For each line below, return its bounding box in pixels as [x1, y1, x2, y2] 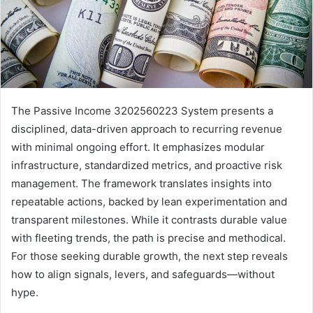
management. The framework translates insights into [11, 176, 272, 190]
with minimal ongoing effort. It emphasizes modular [11, 140, 265, 154]
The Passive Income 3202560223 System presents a [11, 103, 273, 117]
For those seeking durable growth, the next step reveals [11, 249, 288, 263]
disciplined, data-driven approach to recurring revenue [11, 122, 282, 136]
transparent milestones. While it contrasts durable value [11, 212, 287, 226]
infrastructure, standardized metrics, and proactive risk [11, 158, 282, 172]
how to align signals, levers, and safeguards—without [11, 267, 275, 281]
